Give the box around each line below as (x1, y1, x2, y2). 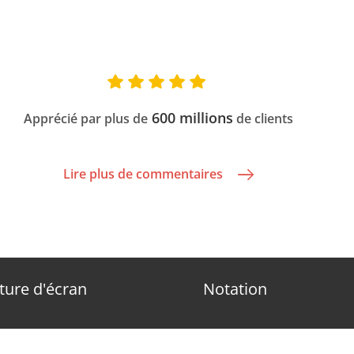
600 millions (148, 107, 234, 127)
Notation (203, 278, 268, 299)
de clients (233, 109, 294, 127)
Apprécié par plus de (24, 109, 149, 127)
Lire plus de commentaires (63, 164, 224, 183)
